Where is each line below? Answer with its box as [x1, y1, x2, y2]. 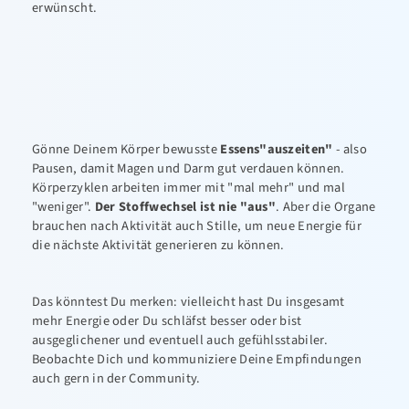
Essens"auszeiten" [220, 140, 337, 159]
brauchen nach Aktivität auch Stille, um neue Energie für [32, 216, 362, 236]
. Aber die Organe [276, 197, 376, 216]
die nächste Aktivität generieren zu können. [32, 236, 285, 255]
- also [336, 140, 367, 159]
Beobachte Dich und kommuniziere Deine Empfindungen [32, 350, 362, 369]
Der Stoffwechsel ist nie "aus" [94, 197, 277, 216]
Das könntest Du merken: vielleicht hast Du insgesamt [32, 292, 345, 311]
